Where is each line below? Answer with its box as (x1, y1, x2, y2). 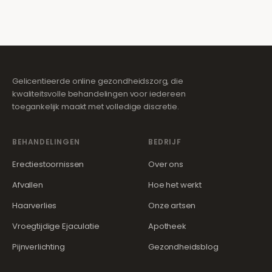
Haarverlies (12, 200, 57, 211)
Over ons (148, 158, 183, 170)
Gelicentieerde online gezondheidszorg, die (12, 75, 183, 87)
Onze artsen (148, 200, 196, 211)
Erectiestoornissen (12, 158, 84, 170)
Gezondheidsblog (148, 241, 219, 253)
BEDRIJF (148, 137, 182, 147)
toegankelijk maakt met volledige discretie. (12, 101, 179, 112)
